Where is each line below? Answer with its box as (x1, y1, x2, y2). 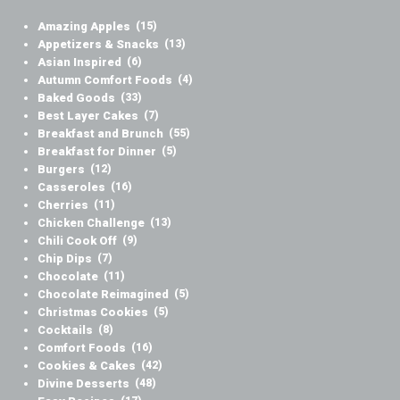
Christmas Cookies (37, 304, 149, 319)
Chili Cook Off (37, 233, 118, 247)
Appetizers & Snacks (37, 37, 160, 51)
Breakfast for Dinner (37, 144, 157, 158)
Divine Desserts (37, 376, 130, 390)
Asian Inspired (37, 54, 122, 69)
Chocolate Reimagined (37, 287, 170, 301)
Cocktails (37, 322, 94, 337)
